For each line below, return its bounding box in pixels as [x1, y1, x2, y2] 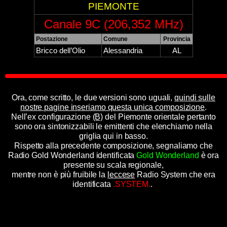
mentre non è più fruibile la [11, 170, 107, 179]
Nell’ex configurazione [11, 112, 93, 121]
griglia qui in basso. [79, 132, 148, 140]
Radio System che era [135, 170, 216, 179]
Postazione [36, 35, 68, 43]
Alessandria [103, 47, 142, 55]
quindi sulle [174, 93, 215, 102]
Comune [103, 35, 128, 43]
